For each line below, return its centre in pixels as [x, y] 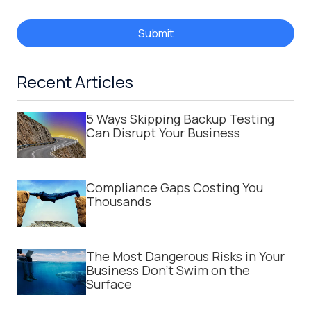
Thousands [119, 202]
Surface [109, 284]
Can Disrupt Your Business [163, 133]
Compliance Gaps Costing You [175, 188]
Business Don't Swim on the [168, 270]
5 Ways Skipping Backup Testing [180, 119]
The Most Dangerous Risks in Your [185, 256]
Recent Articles [75, 82]
